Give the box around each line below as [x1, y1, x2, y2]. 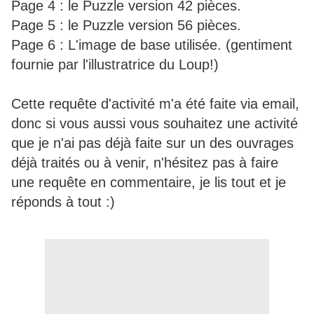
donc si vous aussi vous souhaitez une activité [11, 116, 298, 132]
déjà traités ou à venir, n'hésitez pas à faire [11, 155, 278, 171]
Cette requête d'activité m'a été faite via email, [11, 96, 299, 112]
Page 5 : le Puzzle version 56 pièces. [11, 18, 241, 34]
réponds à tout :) [11, 194, 115, 210]
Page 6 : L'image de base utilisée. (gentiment [11, 37, 292, 53]
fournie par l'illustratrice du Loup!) [11, 57, 219, 73]
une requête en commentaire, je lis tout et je [11, 175, 286, 191]
